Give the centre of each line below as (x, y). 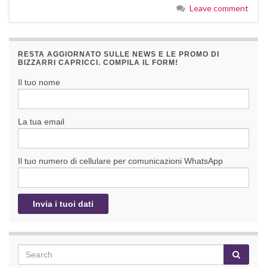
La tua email (41, 122)
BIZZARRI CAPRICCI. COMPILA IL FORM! (98, 63)
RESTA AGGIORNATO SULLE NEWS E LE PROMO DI (119, 55)
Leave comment (219, 8)
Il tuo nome (39, 83)
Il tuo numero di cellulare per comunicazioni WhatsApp (120, 161)
